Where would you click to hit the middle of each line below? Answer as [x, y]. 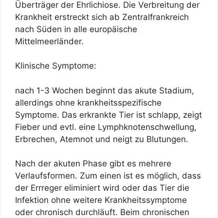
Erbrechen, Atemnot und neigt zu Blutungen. [102, 139]
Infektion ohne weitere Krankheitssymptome [101, 200]
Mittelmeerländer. [49, 41]
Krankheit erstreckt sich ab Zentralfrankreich [102, 17]
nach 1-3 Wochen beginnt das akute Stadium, [105, 90]
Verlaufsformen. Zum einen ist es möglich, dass [108, 176]
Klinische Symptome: [56, 66]
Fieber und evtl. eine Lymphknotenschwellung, [106, 127]
